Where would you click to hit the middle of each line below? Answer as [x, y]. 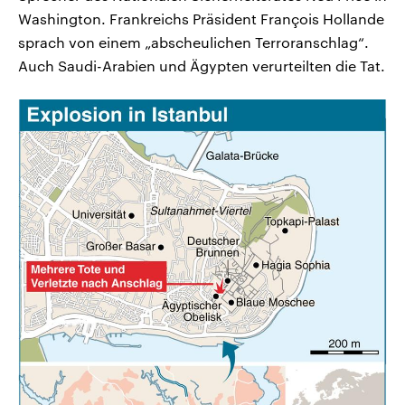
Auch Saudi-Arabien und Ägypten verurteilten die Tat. [202, 66]
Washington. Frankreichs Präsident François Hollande [201, 19]
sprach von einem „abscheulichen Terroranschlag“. [193, 42]
